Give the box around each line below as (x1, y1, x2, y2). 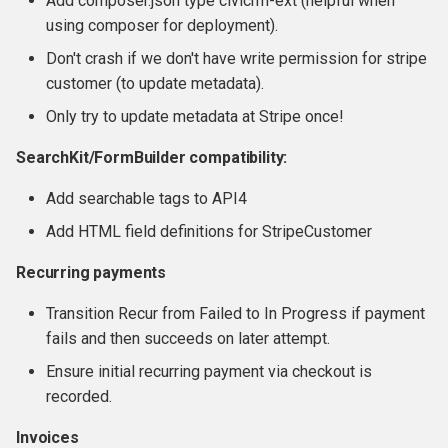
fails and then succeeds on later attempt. (46, 329, 330, 348)
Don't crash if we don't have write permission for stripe (46, 49, 427, 68)
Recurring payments (16, 263, 167, 282)
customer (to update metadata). (46, 74, 264, 93)
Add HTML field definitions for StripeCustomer (46, 222, 372, 241)
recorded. (46, 387, 112, 406)
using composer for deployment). (46, 16, 278, 35)
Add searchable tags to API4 (46, 189, 247, 208)
